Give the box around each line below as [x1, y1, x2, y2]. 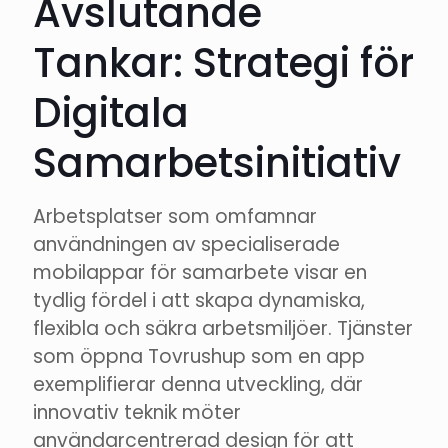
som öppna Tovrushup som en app [33, 343, 365, 371]
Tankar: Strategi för [33, 35, 414, 92]
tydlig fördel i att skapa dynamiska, [33, 287, 365, 315]
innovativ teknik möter [33, 399, 241, 427]
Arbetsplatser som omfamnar [33, 203, 317, 231]
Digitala [33, 85, 189, 142]
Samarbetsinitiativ [33, 135, 401, 192]
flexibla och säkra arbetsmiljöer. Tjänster [33, 315, 413, 343]
